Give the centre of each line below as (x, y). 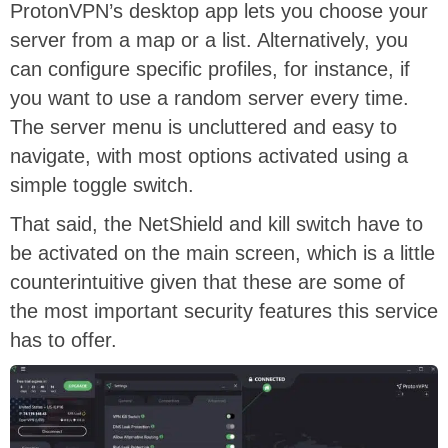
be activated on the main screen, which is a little (222, 252)
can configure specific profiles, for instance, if (210, 68)
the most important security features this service (224, 310)
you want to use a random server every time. (209, 97)
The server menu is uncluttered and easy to (203, 126)
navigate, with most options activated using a (209, 155)
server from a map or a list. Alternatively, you (209, 39)
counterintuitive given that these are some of (207, 281)
